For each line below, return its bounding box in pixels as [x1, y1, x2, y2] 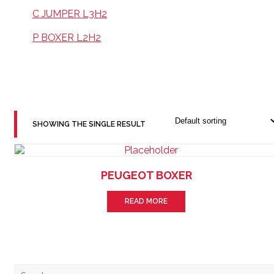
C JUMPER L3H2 [32, 8, 107, 20]
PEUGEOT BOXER [100, 169, 192, 182]
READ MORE [125, 196, 168, 206]
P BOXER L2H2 [32, 32, 101, 43]
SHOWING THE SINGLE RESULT [32, 120, 146, 128]
